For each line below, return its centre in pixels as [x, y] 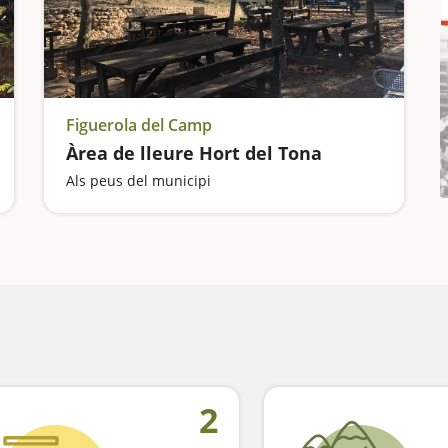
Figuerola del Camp [139, 125]
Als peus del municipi [138, 180]
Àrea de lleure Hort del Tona [194, 153]
